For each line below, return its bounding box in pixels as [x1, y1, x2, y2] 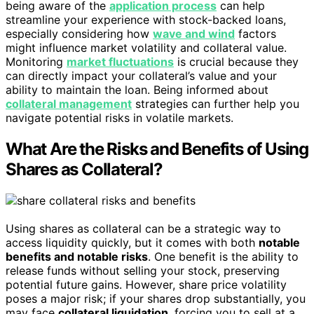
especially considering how [6, 27, 153, 41]
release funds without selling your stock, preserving [6, 264, 280, 278]
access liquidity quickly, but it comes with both [6, 235, 259, 250]
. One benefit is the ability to [148, 250, 299, 264]
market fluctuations [67, 55, 174, 69]
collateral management [6, 97, 132, 111]
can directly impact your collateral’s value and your [6, 69, 277, 83]
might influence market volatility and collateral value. [6, 41, 287, 55]
